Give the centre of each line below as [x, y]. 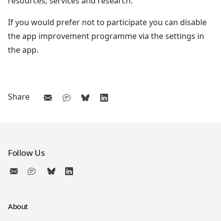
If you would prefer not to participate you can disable [107, 22]
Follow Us [26, 152]
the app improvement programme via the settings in [106, 36]
